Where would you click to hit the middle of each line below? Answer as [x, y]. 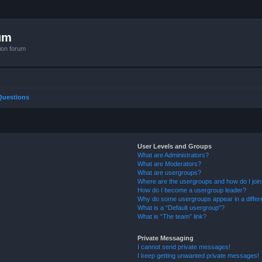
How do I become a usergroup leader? [192, 190]
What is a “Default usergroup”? [181, 207]
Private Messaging [166, 238]
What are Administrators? [173, 155]
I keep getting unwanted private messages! [199, 255]
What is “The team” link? [172, 216]
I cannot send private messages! [184, 247]
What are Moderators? [170, 163]
